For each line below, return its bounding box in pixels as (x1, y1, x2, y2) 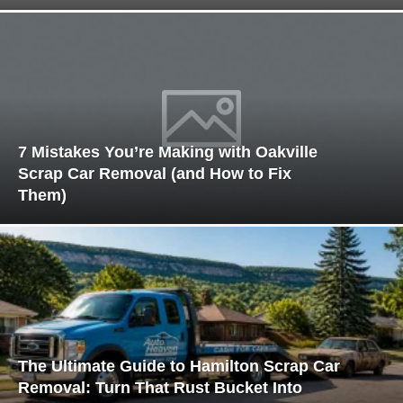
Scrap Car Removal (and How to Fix (18, 165, 291, 184)
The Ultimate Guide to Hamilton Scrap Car (18, 357, 340, 376)
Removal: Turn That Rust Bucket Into (18, 379, 302, 398)
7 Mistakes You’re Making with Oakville (18, 143, 318, 162)
